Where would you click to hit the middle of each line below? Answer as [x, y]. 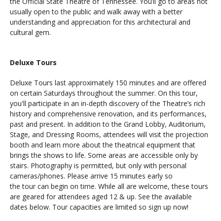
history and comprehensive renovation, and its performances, [108, 114]
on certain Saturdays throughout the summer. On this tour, [104, 93]
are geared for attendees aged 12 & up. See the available [101, 197]
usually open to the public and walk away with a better [96, 12]
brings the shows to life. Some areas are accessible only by [104, 155]
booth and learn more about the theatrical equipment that [103, 145]
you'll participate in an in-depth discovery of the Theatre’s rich [108, 103]
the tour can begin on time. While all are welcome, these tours [109, 186]
